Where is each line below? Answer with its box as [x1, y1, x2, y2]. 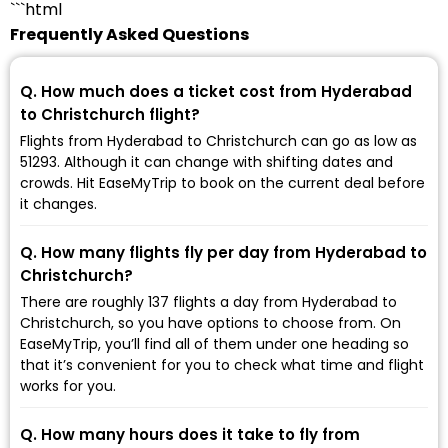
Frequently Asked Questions [10, 22, 249, 46]
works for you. [20, 375, 116, 396]
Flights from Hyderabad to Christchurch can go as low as [20, 130, 417, 151]
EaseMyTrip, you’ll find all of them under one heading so [20, 333, 409, 354]
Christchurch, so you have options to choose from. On [20, 312, 401, 333]
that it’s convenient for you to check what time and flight [20, 354, 424, 375]
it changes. [20, 193, 97, 214]
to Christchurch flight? [20, 103, 200, 125]
